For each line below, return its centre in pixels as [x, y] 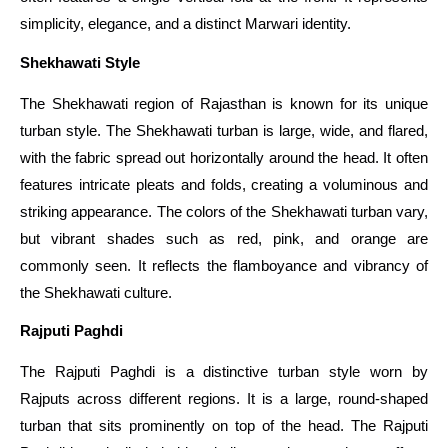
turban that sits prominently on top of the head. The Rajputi [224, 426]
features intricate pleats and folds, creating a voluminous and [224, 184]
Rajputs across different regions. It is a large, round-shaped [224, 399]
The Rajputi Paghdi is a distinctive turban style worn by [224, 372]
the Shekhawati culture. [96, 292]
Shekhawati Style [80, 62]
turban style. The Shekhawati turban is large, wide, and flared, [224, 130]
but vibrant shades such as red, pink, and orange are [224, 238]
